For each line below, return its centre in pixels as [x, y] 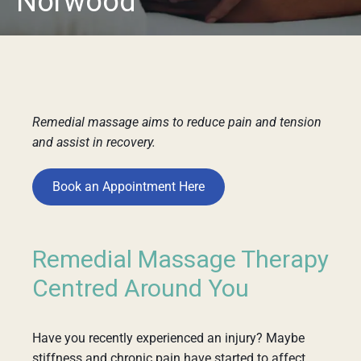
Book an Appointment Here [129, 187]
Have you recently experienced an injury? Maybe [168, 338]
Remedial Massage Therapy [180, 260]
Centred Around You [141, 289]
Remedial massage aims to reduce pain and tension [177, 122]
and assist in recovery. [94, 142]
